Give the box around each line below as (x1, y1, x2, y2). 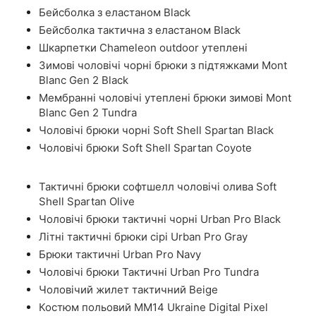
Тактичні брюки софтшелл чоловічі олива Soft (39, 180, 276, 194)
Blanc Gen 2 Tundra (39, 106, 137, 120)
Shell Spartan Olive (39, 195, 135, 209)
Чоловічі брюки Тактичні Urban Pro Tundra (39, 265, 259, 279)
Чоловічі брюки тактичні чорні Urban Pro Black (39, 212, 281, 226)
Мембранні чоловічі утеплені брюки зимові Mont (39, 91, 291, 105)
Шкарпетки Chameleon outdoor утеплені (39, 41, 248, 55)
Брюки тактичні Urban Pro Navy (39, 248, 201, 262)
